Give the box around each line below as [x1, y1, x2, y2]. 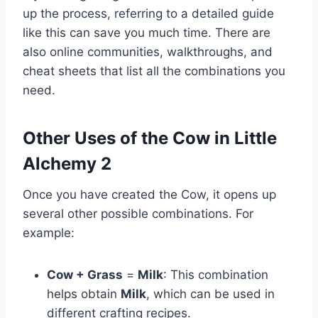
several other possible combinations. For [23, 207, 253, 221]
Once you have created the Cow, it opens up [23, 187, 276, 202]
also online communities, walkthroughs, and [23, 45, 273, 60]
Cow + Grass [47, 268, 123, 283]
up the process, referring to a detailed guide [23, 6, 274, 21]
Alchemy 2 [23, 153, 111, 175]
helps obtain [47, 287, 121, 302]
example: [23, 226, 75, 241]
